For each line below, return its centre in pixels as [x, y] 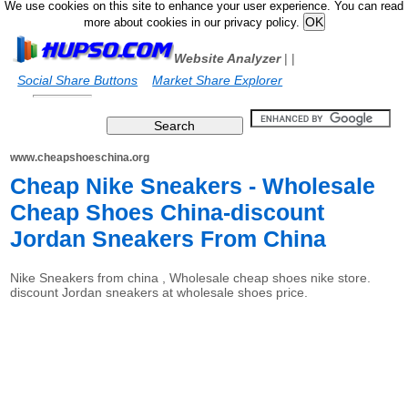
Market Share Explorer [218, 80]
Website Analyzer [228, 58]
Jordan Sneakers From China [168, 239]
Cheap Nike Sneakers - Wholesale [193, 186]
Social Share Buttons [78, 80]
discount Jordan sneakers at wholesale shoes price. [159, 292]
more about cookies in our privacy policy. [193, 23]
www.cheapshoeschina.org [80, 158]
